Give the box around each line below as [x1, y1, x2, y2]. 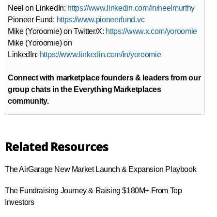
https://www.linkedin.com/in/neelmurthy [67, 4, 195, 13]
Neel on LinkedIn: [8, 4, 68, 13]
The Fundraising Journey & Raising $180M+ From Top [5, 186, 182, 195]
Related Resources [5, 139, 108, 155]
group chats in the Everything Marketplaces [8, 85, 161, 94]
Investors [5, 198, 34, 207]
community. [8, 97, 49, 106]
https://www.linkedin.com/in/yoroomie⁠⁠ [39, 50, 161, 59]
